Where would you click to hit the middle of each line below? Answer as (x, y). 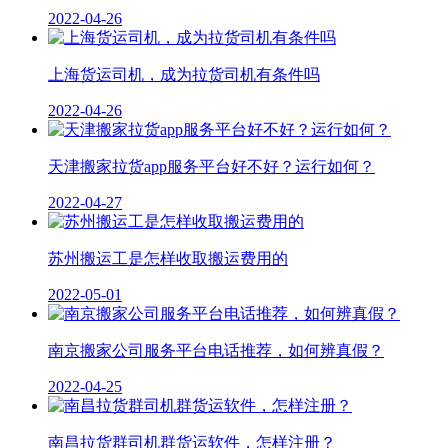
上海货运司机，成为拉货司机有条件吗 (184, 74)
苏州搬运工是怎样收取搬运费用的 (168, 258)
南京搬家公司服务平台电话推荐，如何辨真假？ (216, 350)
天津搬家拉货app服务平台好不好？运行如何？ (211, 166)
